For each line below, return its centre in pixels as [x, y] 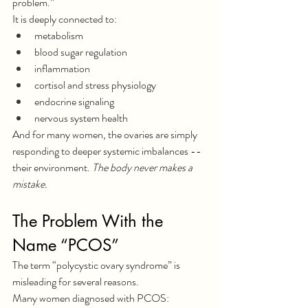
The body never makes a [143, 167]
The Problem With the [90, 221]
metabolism [59, 35]
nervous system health [81, 118]
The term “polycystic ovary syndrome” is [97, 265]
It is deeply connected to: [65, 19]
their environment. [52, 167]
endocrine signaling [74, 101]
